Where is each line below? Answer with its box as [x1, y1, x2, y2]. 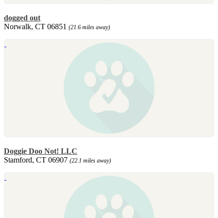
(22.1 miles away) [70, 157, 111, 164]
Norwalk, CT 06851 [4, 22, 69, 31]
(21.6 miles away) [69, 23, 110, 31]
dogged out [4, 13, 40, 22]
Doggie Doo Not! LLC [4, 146, 77, 155]
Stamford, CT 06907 [4, 155, 70, 164]
